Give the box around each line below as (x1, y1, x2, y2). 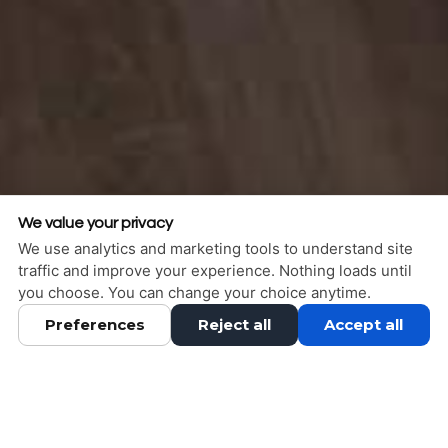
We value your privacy (18, 215, 173, 231)
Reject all (197, 315, 271, 334)
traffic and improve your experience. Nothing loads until (18, 261, 412, 280)
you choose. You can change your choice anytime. (18, 283, 371, 302)
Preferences (44, 315, 145, 334)
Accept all (324, 315, 404, 334)
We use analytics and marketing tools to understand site (18, 239, 413, 258)
